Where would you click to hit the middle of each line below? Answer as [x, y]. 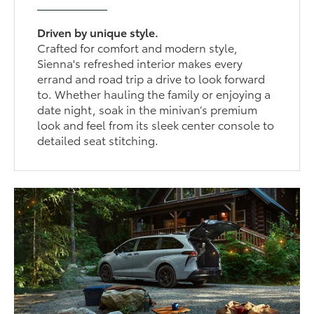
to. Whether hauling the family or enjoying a [154, 94]
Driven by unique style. [98, 32]
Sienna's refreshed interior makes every [140, 63]
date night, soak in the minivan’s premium [148, 109]
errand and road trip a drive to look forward [151, 78]
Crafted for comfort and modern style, [138, 48]
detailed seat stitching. [98, 140]
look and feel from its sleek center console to [156, 125]
